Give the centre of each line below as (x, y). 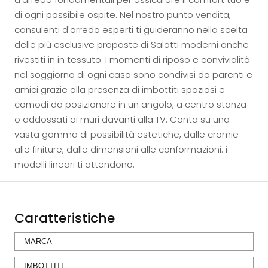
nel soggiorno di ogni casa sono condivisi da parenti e (133, 74)
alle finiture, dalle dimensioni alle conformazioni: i (121, 149)
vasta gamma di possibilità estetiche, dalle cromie (127, 134)
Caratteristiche (65, 218)
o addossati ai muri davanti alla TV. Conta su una (122, 119)
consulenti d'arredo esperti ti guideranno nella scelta (131, 30)
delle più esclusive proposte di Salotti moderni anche (132, 45)
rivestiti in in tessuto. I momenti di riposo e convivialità (132, 60)
